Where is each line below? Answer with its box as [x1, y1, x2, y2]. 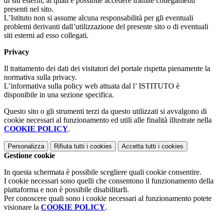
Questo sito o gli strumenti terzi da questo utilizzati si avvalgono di [4, 107, 207, 116]
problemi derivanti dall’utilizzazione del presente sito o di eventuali [4, 22, 208, 31]
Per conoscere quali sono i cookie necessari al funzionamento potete [4, 194, 212, 203]
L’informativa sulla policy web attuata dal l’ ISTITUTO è [4, 82, 180, 91]
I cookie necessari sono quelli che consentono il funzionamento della [4, 177, 214, 185]
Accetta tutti [122, 143, 156, 150]
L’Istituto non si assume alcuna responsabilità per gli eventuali [4, 14, 193, 22]
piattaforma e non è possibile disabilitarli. [4, 185, 129, 194]
